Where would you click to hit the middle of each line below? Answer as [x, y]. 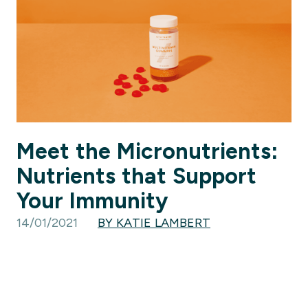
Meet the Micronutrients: [147, 151]
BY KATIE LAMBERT [154, 222]
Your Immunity [92, 200]
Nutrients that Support [136, 176]
